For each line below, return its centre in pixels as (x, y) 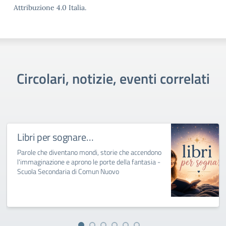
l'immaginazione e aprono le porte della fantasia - (89, 162)
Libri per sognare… (55, 137)
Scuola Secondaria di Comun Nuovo (68, 171)
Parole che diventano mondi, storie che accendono (89, 152)
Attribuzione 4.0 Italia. (50, 8)
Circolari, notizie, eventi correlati (113, 78)
